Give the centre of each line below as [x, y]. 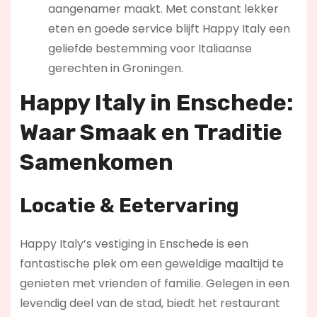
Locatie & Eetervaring [129, 205]
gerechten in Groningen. [115, 68]
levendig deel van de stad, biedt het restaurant [150, 303]
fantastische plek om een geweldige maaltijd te [151, 263]
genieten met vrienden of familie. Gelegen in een [154, 283]
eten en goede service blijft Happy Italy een [169, 28]
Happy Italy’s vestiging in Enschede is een [134, 243]
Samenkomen [96, 162]
